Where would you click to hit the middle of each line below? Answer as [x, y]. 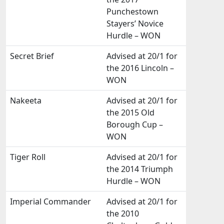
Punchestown [132, 11]
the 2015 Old [130, 112]
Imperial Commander [50, 201]
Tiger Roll [28, 157]
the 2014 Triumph [140, 169]
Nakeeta [26, 100]
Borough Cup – [135, 124]
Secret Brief [32, 56]
